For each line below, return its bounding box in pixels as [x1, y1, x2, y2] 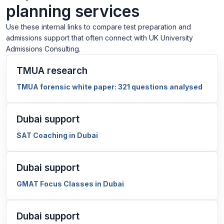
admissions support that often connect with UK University [6, 33, 193, 42]
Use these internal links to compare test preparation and [6, 22, 191, 31]
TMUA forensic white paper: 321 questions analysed [16, 82, 202, 91]
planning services [6, 1, 139, 21]
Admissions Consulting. [6, 44, 80, 53]
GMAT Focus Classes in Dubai [16, 179, 124, 188]
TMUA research [16, 65, 87, 76]
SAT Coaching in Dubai [16, 131, 98, 139]
